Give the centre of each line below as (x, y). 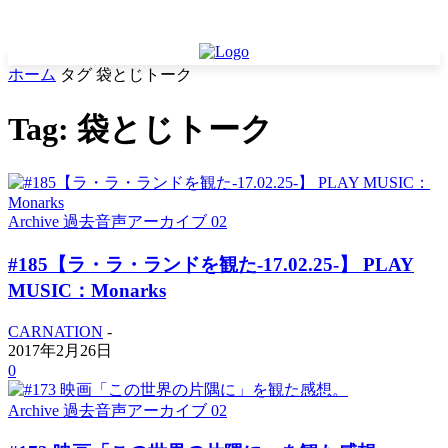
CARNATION (55, 331)
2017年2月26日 (60, 350)
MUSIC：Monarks (87, 290)
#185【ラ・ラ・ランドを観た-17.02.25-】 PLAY (211, 264)
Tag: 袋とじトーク (140, 128)
